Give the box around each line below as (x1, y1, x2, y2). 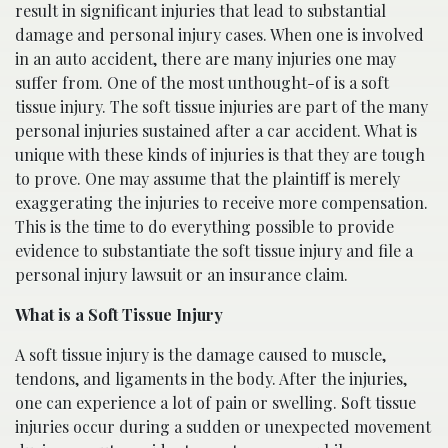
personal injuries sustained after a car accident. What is (15, 120, 417, 142)
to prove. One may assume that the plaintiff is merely (15, 168, 400, 190)
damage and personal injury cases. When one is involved (15, 24, 424, 46)
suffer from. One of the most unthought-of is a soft (15, 72, 389, 94)
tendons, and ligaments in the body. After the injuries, (15, 368, 407, 390)
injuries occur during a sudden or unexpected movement (15, 416, 431, 438)
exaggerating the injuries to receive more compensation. (15, 192, 428, 214)
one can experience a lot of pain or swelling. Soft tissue (15, 392, 416, 414)
